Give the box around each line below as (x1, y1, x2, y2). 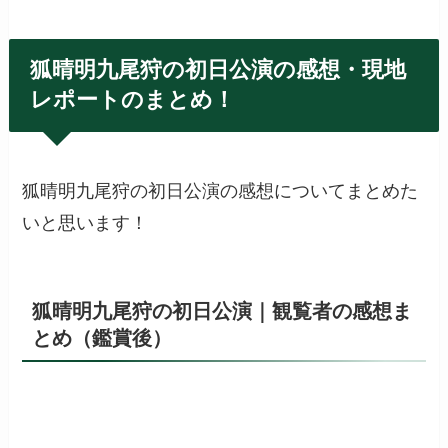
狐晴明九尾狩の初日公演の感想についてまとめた (22, 180, 419, 201)
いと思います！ (22, 212, 149, 233)
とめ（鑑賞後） (32, 326, 173, 349)
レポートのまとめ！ (30, 88, 236, 113)
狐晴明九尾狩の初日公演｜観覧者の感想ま (32, 299, 413, 322)
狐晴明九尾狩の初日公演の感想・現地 (30, 58, 407, 83)
